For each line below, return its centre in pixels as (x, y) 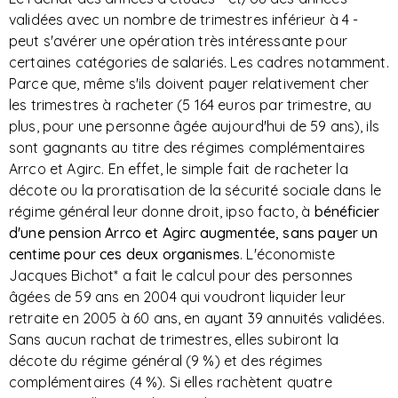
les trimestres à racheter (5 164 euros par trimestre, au (190, 105)
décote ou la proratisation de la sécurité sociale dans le (195, 190)
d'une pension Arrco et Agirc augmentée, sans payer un (194, 233)
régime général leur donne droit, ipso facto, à (160, 211)
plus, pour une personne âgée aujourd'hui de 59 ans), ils (194, 126)
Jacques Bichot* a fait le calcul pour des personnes (181, 275)
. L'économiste (288, 254)
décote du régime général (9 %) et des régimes (166, 361)
